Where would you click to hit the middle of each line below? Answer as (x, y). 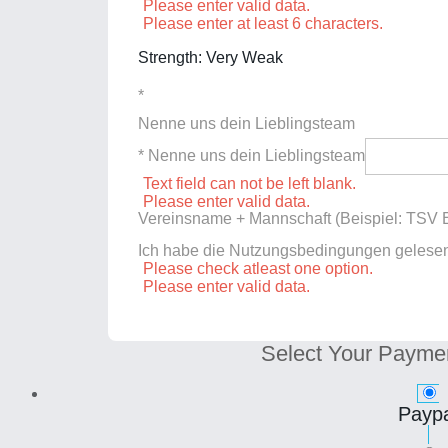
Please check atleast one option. (258, 268)
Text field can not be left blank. (249, 183)
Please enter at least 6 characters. (263, 23)
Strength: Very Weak (210, 57)
